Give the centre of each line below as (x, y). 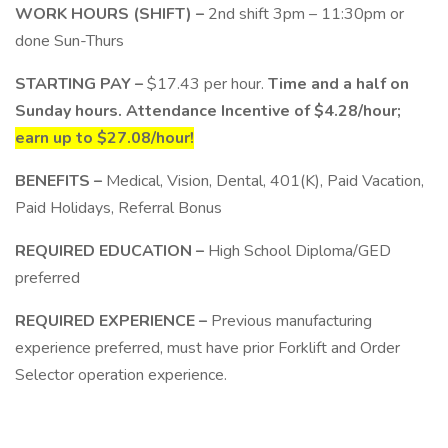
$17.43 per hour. (207, 84)
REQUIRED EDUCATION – (111, 251)
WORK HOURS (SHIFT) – (111, 14)
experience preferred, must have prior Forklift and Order (207, 348)
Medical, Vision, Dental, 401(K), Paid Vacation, (265, 181)
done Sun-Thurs (69, 41)
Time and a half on (338, 84)
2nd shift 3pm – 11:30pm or (306, 14)
